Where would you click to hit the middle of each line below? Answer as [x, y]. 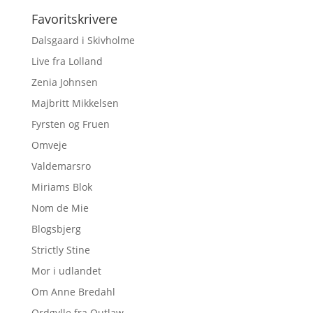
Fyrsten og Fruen [70, 124]
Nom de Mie [60, 208]
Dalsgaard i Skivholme [83, 40]
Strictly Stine [60, 250]
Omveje [49, 145]
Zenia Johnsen [64, 82]
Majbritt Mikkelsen [75, 103]
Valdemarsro [61, 166]
